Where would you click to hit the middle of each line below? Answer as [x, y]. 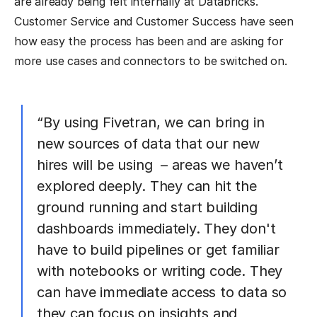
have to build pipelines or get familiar [158, 250]
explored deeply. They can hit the [147, 186]
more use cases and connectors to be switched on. [151, 61]
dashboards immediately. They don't [156, 229]
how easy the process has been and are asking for [149, 41]
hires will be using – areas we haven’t [160, 165]
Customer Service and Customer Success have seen [154, 22]
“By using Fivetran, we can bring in [151, 123]
